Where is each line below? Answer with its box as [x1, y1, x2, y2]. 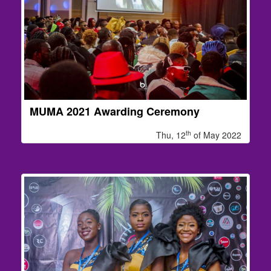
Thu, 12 [156, 129, 186, 142]
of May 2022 [191, 129, 241, 142]
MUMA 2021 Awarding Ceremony [30, 103, 200, 120]
